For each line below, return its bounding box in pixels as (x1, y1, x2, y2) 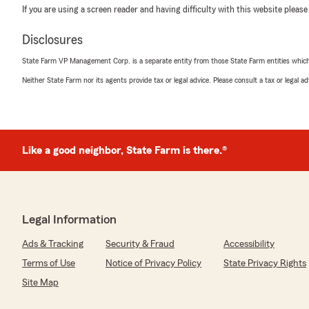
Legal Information (22, 213, 117, 226)
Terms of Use (22, 259, 75, 268)
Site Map (22, 278, 59, 288)
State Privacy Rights (223, 259, 306, 268)
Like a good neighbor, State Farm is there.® (22, 145, 227, 156)
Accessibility (223, 239, 275, 249)
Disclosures (22, 33, 83, 47)
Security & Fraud (106, 239, 175, 249)
